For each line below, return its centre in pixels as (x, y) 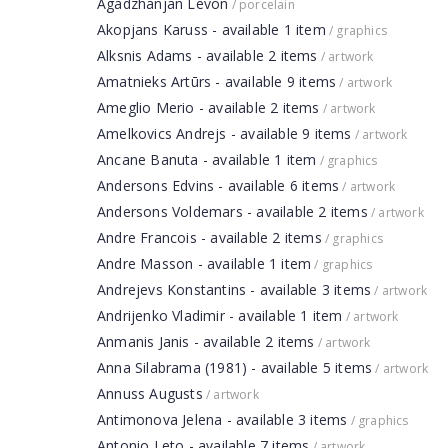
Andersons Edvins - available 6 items (218, 185)
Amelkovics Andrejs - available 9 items (224, 133)
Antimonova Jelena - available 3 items (222, 419)
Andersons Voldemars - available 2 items (232, 211)
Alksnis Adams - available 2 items (207, 55)
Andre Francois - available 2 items (209, 237)
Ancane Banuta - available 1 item (207, 159)
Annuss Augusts (150, 393)
